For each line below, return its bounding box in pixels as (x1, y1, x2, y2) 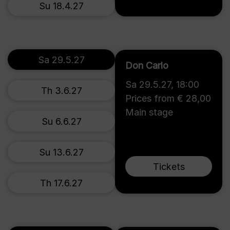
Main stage (125, 107, 173, 118)
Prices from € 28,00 (125, 93, 211, 104)
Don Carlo (125, 60, 168, 71)
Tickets (152, 161, 185, 172)
